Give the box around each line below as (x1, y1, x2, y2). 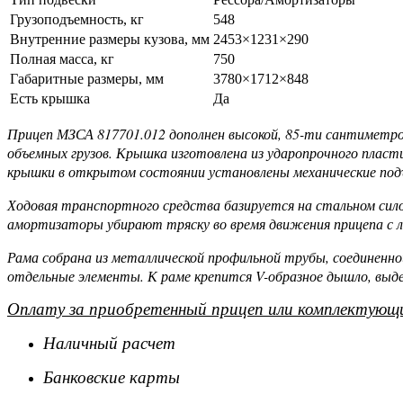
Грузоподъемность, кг (10, 12, 144, 27)
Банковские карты (43, 368, 180, 387)
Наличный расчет (43, 334, 175, 353)
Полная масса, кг (10, 51, 114, 67)
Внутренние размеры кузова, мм (10, 31, 210, 47)
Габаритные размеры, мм (10, 71, 164, 86)
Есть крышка (10, 91, 90, 106)
